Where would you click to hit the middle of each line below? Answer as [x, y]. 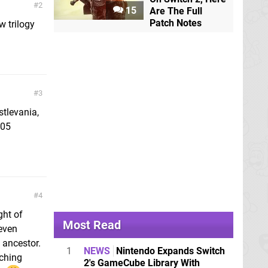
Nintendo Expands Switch [169, 251]
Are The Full [176, 11]
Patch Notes [176, 23]
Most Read [92, 225]
